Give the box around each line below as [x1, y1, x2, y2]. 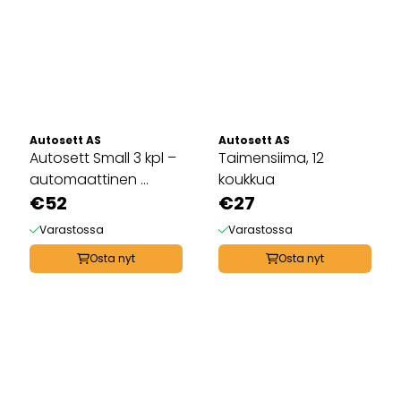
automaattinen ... [30, 169, 149, 191]
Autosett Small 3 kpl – [30, 148, 176, 169]
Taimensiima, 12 [218, 148, 324, 169]
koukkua [218, 169, 275, 191]
